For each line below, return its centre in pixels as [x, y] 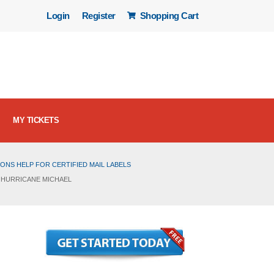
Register [98, 16]
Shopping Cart [168, 16]
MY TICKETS [36, 120]
